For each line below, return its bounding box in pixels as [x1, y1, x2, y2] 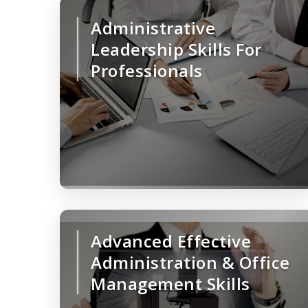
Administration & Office [91, 251, 290, 274]
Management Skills [91, 272, 250, 296]
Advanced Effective [91, 230, 251, 253]
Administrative [91, 16, 215, 40]
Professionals [91, 59, 203, 82]
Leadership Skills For [91, 38, 262, 61]
